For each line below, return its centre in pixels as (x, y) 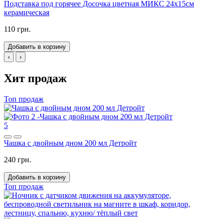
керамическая (27, 13)
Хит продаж (35, 78)
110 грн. (17, 29)
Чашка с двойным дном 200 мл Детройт (70, 143)
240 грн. (18, 160)
